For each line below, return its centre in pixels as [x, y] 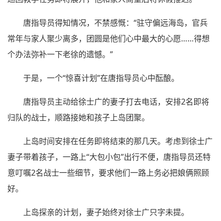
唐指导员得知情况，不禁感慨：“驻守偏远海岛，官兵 [115, 22]
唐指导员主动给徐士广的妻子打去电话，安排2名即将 [116, 101]
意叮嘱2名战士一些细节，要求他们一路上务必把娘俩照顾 [108, 172]
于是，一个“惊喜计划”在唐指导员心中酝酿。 [101, 78]
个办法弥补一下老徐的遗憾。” [60, 54]
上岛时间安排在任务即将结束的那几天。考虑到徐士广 [118, 141]
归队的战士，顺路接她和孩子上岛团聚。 [78, 117]
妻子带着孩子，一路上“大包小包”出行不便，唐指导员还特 [109, 157]
